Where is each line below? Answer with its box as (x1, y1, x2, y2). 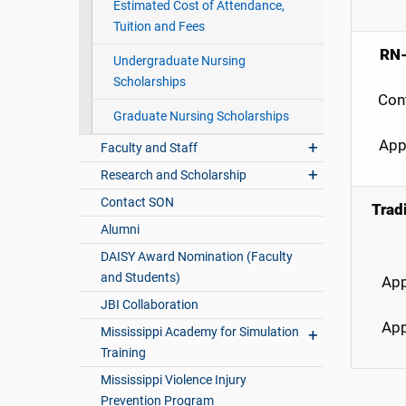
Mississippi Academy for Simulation (101, 324, 300, 340)
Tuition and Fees (112, 19, 205, 34)
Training (101, 345, 147, 361)
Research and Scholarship (101, 168, 247, 183)
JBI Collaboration (101, 297, 199, 313)
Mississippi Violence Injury (101, 372, 247, 388)
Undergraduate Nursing (112, 53, 246, 69)
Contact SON (101, 195, 175, 210)
